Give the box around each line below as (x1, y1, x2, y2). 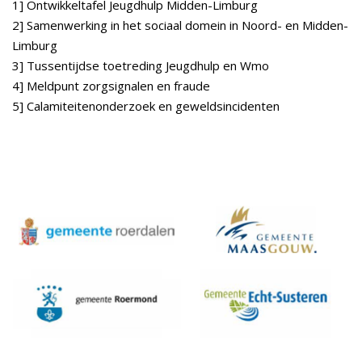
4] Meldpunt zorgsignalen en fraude (12, 78, 210, 94)
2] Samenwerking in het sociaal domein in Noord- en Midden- (12, 17, 348, 33)
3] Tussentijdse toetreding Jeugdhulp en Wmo (12, 57, 269, 74)
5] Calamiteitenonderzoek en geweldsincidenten (12, 98, 280, 114)
